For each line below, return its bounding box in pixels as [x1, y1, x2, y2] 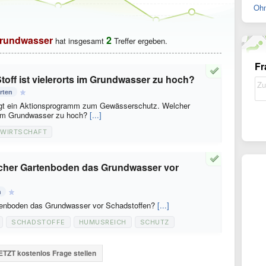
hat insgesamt [53, 35, 106, 46]
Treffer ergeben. [112, 35, 167, 46]
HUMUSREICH [78, 218, 126, 226]
